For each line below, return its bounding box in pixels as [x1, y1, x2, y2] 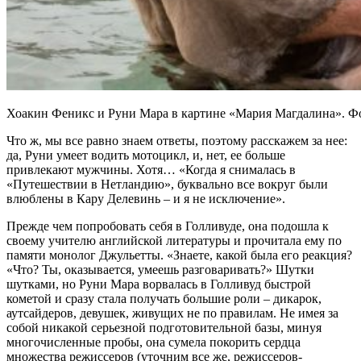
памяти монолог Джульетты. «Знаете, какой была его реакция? [6, 247, 352, 262]
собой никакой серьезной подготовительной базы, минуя [6, 320, 322, 334]
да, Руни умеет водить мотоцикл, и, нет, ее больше [6, 147, 285, 162]
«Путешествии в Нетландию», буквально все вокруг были [6, 176, 328, 191]
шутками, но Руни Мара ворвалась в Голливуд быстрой [6, 276, 311, 291]
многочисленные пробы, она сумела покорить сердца [6, 334, 301, 349]
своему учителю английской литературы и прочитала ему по [6, 233, 342, 247]
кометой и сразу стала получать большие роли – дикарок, [6, 291, 322, 305]
